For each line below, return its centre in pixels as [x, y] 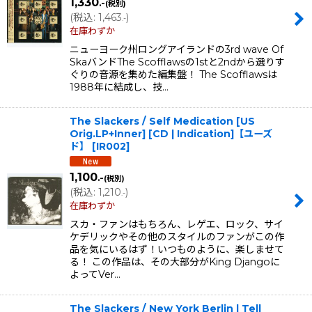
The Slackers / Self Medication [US [162, 121]
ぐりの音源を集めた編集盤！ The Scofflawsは [173, 74]
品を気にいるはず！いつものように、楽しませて [177, 250]
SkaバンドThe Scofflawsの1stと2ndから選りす [177, 62]
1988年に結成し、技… [119, 87]
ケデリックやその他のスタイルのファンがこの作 [177, 237]
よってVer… [95, 275]
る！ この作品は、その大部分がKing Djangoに [175, 262]
